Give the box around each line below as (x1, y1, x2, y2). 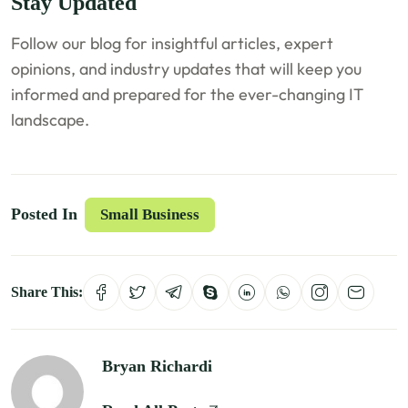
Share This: (11, 283, 84, 300)
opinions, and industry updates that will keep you (11, 57, 362, 79)
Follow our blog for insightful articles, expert (11, 32, 334, 54)
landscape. (11, 108, 90, 130)
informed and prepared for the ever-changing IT (11, 83, 364, 105)
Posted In (11, 205, 78, 224)
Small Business (100, 205, 200, 223)
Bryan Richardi (102, 356, 213, 375)
